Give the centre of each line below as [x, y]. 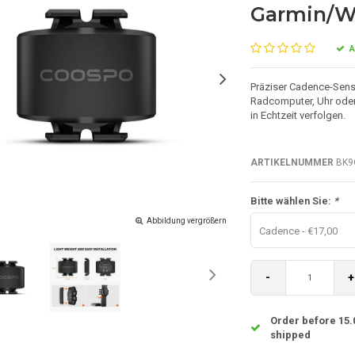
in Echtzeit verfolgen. [298, 115]
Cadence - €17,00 [298, 231]
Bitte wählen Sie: [292, 200]
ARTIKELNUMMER [292, 162]
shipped [290, 334]
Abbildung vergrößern [186, 220]
